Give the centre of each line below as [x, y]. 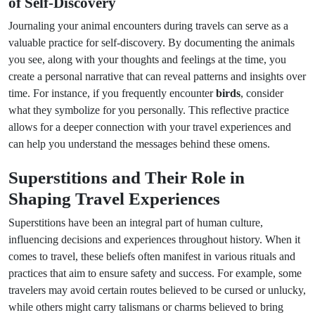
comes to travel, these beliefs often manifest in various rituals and [152, 256]
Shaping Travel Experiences [114, 198]
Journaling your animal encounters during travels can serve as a [148, 26]
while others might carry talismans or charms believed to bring [146, 307]
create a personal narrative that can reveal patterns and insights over [157, 76]
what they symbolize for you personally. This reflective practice [149, 110]
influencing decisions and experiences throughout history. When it [154, 239]
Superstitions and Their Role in [127, 177]
